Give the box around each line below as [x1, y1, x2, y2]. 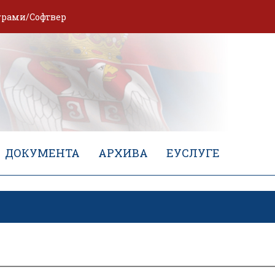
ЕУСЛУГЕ [166, 145, 220, 161]
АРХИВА [98, 145, 148, 161]
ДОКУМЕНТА [5, 145, 80, 161]
